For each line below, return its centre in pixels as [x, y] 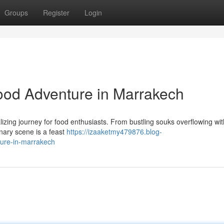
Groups [16, 12]
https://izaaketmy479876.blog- [114, 131]
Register [56, 12]
